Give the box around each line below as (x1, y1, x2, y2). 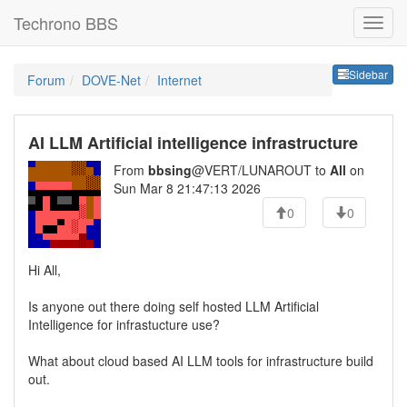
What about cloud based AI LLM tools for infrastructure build (28, 352, 373, 370)
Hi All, (28, 261, 61, 279)
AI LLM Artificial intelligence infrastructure (28, 131, 358, 154)
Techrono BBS (14, 11, 118, 35)
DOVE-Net (82, 71, 141, 89)
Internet (157, 71, 202, 89)
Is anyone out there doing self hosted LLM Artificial (28, 297, 319, 315)
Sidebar (349, 66, 388, 83)
